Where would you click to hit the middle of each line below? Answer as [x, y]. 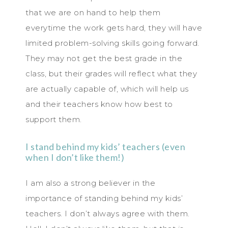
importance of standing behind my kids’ [104, 198]
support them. [54, 119]
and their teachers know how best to [99, 104]
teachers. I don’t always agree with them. [108, 213]
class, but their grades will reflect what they [111, 73]
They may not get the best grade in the [104, 58]
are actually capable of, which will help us [107, 89]
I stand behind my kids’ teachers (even [105, 146]
